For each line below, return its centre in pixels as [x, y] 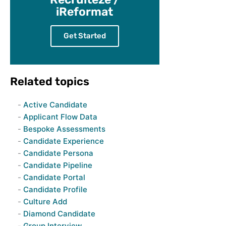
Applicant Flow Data [60, 117]
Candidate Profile [55, 189]
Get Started [84, 36]
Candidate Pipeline [58, 165]
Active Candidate [55, 105]
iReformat [84, 12]
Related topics [49, 81]
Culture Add [45, 202]
